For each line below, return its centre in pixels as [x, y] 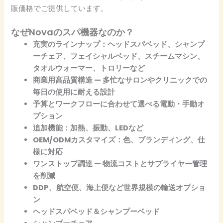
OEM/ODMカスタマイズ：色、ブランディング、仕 [119, 140]
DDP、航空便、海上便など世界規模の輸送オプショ [119, 187]
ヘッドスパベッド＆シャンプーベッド [97, 211]
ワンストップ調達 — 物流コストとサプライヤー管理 [120, 164]
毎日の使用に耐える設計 [74, 92]
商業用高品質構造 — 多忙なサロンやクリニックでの [120, 80]
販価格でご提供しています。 [60, 9]
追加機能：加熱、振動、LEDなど [88, 128]
